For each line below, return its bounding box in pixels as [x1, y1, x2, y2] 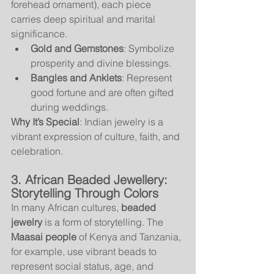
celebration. [11, 144, 63, 157]
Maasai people [11, 230, 76, 243]
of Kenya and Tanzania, [76, 230, 183, 243]
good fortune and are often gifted [31, 86, 176, 98]
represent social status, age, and [11, 259, 156, 272]
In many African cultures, [11, 201, 121, 213]
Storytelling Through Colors [11, 185, 158, 201]
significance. [11, 27, 67, 40]
